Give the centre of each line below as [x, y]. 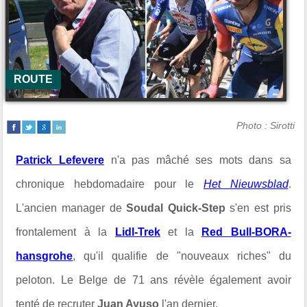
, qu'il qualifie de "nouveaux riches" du [182, 256]
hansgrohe [45, 256]
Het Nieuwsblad [246, 184]
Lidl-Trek [137, 232]
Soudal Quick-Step [176, 208]
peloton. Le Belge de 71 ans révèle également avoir [153, 280]
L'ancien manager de [71, 208]
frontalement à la [65, 232]
